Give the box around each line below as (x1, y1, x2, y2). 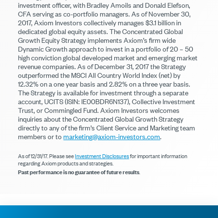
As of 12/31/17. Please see (18, 151, 75, 161)
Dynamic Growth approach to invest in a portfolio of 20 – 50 (18, 43, 194, 54)
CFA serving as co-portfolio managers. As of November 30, (18, 8, 191, 19)
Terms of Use (86, 205, 116, 215)
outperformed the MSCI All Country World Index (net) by (18, 70, 181, 80)
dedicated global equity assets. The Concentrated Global (18, 26, 183, 36)
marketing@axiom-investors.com (63, 131, 161, 142)
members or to (18, 131, 64, 142)
